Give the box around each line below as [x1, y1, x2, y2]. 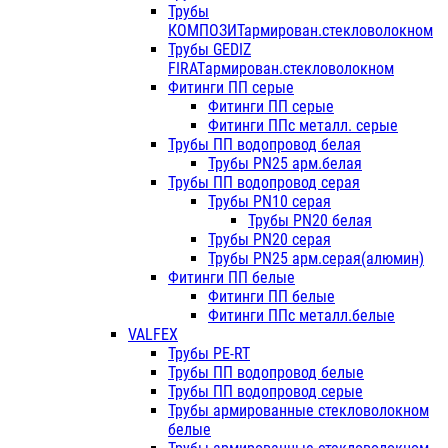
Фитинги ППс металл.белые [208, 306, 395, 326]
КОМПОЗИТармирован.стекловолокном [168, 21, 433, 41]
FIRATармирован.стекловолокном [168, 59, 394, 79]
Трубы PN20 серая [208, 230, 331, 250]
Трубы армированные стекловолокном [168, 401, 429, 421]
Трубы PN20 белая [248, 211, 372, 231]
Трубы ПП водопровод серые [168, 382, 363, 402]
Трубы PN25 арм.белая [208, 154, 362, 174]
